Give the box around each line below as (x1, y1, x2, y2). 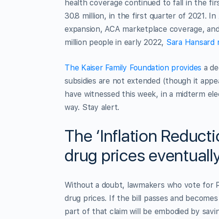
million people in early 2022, (65, 37, 166, 47)
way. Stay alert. (65, 102, 120, 112)
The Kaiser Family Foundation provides (65, 63, 202, 72)
